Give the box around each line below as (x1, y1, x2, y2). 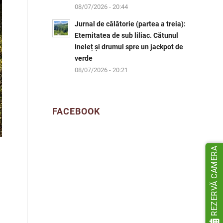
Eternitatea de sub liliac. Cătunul (75, 31, 179, 39)
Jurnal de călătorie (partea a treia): (75, 20, 186, 28)
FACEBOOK (52, 107, 101, 116)
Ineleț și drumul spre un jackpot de (75, 43, 184, 51)
